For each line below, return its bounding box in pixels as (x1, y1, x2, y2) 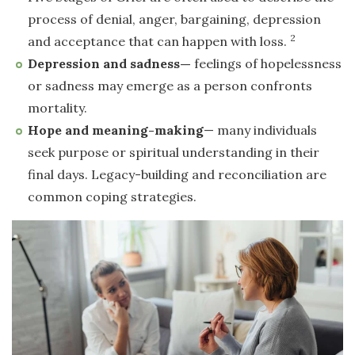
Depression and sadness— (28, 55, 194, 72)
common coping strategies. (28, 189, 197, 205)
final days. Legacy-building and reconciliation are (28, 166, 326, 183)
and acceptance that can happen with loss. (28, 33, 290, 50)
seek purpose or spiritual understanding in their (28, 144, 319, 161)
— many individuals (204, 122, 317, 139)
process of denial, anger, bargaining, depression (28, 11, 321, 28)
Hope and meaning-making (28, 122, 204, 139)
